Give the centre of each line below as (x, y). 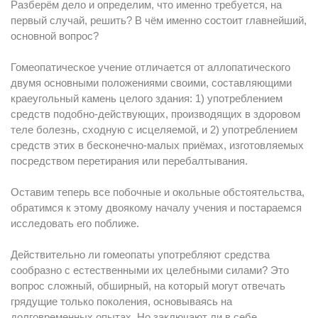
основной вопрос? (55, 36)
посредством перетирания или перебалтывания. (129, 161)
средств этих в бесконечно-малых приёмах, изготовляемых (157, 145)
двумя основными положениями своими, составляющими (151, 83)
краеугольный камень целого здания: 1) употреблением (147, 98)
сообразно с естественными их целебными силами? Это (150, 270)
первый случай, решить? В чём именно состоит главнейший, (159, 20)
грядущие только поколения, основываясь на (121, 301)
